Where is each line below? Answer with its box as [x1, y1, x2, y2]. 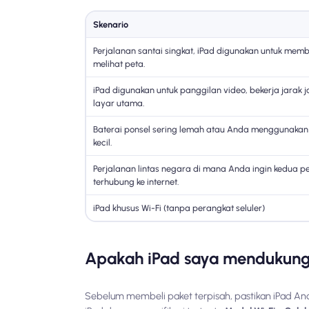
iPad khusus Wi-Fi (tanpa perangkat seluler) [92, 203, 265, 214]
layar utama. [92, 98, 144, 109]
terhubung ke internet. [92, 177, 179, 188]
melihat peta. [92, 59, 145, 70]
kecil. [92, 137, 112, 148]
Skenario [92, 19, 128, 30]
